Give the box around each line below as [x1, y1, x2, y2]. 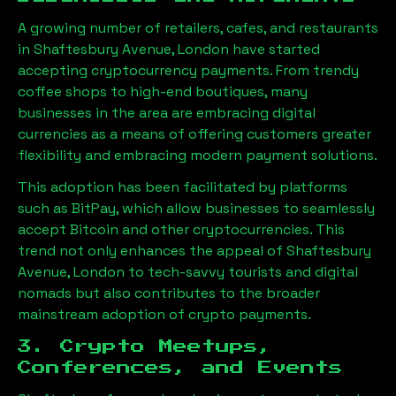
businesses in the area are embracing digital [18, 103, 316, 122]
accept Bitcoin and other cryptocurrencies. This [18, 220, 345, 239]
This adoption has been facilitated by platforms [18, 178, 347, 196]
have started [232, 40, 320, 58]
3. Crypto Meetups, [18, 339, 272, 354]
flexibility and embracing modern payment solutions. [18, 146, 377, 164]
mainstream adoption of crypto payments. [18, 305, 311, 324]
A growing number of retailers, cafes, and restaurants [18, 19, 378, 37]
